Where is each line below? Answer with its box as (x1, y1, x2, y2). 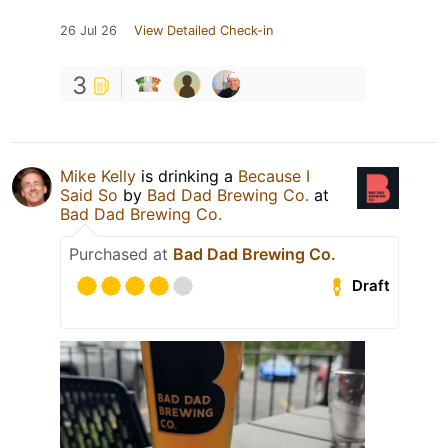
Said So (60, 184, 118, 205)
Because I (238, 165, 310, 186)
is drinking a (136, 165, 238, 186)
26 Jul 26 (60, 22, 117, 38)
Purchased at (69, 243, 173, 264)
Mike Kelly (60, 165, 136, 186)
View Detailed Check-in (134, 22, 273, 38)
